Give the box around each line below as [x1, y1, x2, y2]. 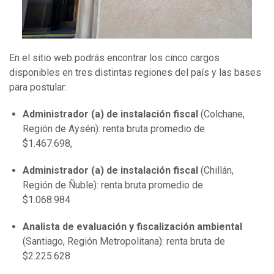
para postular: [9, 81, 67, 94]
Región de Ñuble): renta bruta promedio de [23, 179, 203, 191]
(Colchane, [198, 108, 245, 120]
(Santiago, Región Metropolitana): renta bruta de [23, 235, 225, 248]
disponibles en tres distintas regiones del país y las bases [9, 67, 261, 79]
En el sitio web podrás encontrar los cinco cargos [9, 52, 220, 64]
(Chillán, [201, 165, 234, 177]
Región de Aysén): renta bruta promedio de [23, 123, 205, 135]
